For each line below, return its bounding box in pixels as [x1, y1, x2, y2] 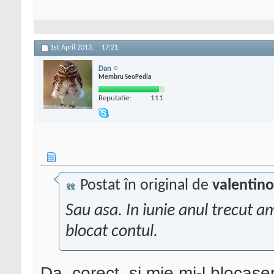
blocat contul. [65, 223, 158, 241]
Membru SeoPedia [98, 73, 151, 81]
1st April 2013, [50, 44, 95, 52]
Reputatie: [98, 94, 131, 102]
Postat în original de [76, 177, 212, 194]
